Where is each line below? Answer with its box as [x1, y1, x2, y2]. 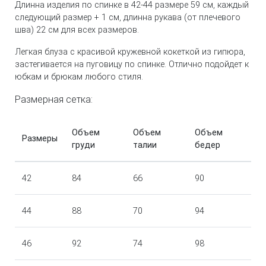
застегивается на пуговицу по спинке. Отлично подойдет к [15, 59, 249, 69]
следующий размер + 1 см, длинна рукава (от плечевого [15, 12, 240, 23]
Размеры [22, 133, 58, 144]
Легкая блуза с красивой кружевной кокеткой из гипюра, [15, 46, 245, 57]
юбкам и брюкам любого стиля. [15, 71, 143, 82]
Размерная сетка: [15, 93, 93, 105]
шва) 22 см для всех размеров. [15, 24, 139, 35]
